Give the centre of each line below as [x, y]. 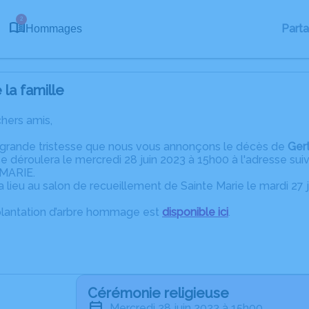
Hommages [54, 29]
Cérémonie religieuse [158, 293]
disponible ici [195, 212]
